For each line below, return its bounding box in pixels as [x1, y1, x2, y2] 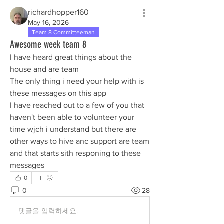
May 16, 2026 [28, 18, 69, 26]
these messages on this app [10, 89, 108, 97]
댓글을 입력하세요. [18, 206, 78, 215]
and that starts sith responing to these [10, 149, 141, 157]
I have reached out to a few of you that [10, 101, 144, 109]
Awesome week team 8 [10, 38, 86, 50]
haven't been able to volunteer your [10, 113, 134, 121]
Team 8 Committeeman [32, 29, 95, 36]
